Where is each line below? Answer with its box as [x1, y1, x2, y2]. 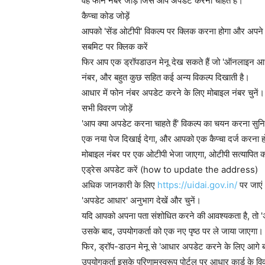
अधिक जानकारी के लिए [82, 179, 157, 190]
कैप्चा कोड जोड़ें [82, 10, 130, 21]
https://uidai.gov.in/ [157, 179, 237, 190]
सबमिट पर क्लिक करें [82, 41, 148, 52]
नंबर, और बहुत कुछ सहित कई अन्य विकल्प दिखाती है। [82, 72, 250, 83]
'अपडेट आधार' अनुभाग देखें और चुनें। [82, 195, 201, 206]
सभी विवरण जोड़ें [82, 102, 132, 114]
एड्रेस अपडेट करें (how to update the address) [82, 164, 258, 175]
